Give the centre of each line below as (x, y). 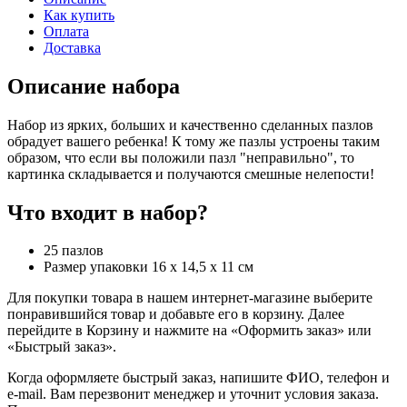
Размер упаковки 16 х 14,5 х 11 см (149, 267)
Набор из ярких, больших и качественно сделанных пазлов (190, 124)
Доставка (72, 47)
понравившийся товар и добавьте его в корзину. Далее (176, 314)
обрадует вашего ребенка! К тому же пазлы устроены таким (194, 141)
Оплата (66, 31)
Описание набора (94, 86)
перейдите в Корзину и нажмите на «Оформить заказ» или (189, 331)
